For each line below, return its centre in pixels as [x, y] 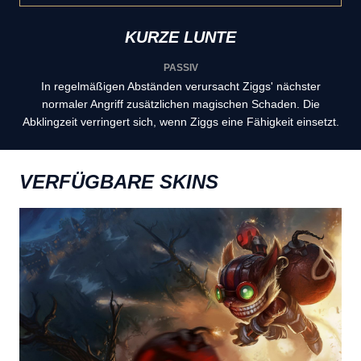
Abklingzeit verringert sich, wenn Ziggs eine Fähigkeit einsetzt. [180, 121]
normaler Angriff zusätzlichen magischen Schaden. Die [180, 104]
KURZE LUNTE [180, 37]
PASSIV [180, 67]
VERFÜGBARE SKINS [119, 181]
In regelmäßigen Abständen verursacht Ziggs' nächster [180, 86]
